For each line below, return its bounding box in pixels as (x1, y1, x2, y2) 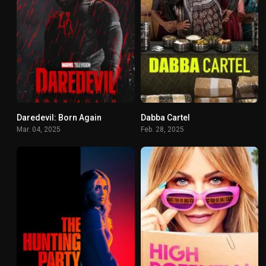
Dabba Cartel (140, 113, 190, 123)
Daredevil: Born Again (17, 113, 102, 123)
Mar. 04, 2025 (17, 125, 61, 134)
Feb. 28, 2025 (140, 125, 184, 134)
